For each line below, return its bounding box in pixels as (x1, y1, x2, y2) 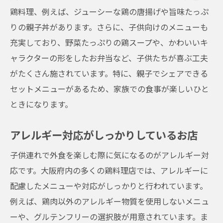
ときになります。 (10, 98, 73, 110)
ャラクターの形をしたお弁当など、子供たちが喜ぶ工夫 (10, 52, 208, 64)
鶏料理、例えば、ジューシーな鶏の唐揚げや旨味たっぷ (10, 5, 209, 17)
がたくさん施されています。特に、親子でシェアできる (10, 67, 208, 79)
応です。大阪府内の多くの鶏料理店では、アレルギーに (10, 164, 208, 176)
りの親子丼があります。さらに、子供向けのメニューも (10, 21, 208, 33)
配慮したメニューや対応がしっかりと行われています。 (10, 180, 208, 192)
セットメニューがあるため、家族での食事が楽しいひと (10, 83, 209, 95)
